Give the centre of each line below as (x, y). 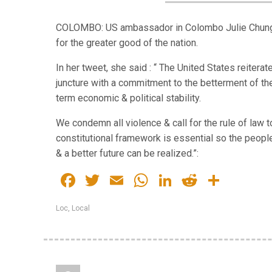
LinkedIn (210, 180)
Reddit (226, 180)
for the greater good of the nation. (127, 43)
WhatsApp (194, 180)
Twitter (132, 180)
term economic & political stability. (128, 98)
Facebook (118, 180)
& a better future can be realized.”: (127, 153)
